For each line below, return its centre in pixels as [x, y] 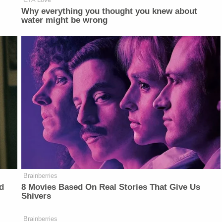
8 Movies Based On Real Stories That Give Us [111, 187]
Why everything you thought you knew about [110, 11]
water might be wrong [65, 20]
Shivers [36, 196]
